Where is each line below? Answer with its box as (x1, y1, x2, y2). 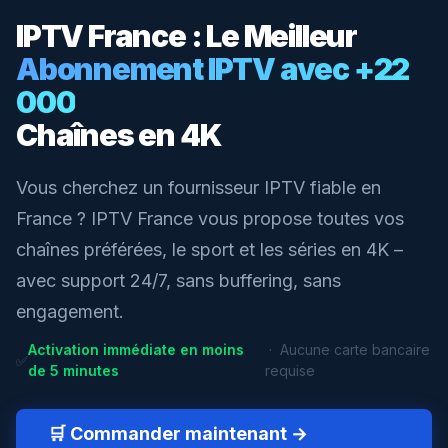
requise (265, 362, 316, 379)
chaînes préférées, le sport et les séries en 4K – (16, 239, 403, 260)
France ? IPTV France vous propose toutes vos (16, 208, 404, 229)
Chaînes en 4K (16, 117, 222, 153)
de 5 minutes (28, 362, 119, 379)
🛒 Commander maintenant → (48, 423, 308, 444)
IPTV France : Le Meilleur (16, 18, 357, 54)
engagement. (16, 301, 124, 322)
